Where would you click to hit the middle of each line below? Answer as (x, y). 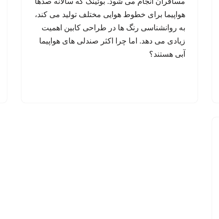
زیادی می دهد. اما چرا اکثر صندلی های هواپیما (112, 41)
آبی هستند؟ (167, 54)
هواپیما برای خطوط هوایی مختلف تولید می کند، (110, 14)
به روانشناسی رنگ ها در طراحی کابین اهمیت (113, 27)
